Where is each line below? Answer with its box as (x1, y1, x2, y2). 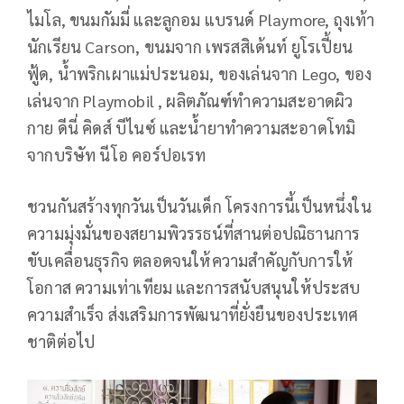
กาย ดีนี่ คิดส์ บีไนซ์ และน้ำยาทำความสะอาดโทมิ (27, 116, 356, 138)
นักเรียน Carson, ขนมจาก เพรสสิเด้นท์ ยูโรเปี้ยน (27, 35, 353, 57)
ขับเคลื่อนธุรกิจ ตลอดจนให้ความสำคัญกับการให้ (27, 249, 354, 271)
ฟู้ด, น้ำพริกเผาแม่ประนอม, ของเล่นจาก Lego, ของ (27, 62, 372, 84)
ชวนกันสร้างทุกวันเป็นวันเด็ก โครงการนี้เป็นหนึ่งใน (27, 195, 372, 216)
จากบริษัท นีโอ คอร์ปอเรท (27, 143, 207, 165)
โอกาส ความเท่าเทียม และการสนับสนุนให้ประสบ (27, 276, 361, 298)
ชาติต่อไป (27, 330, 96, 352)
